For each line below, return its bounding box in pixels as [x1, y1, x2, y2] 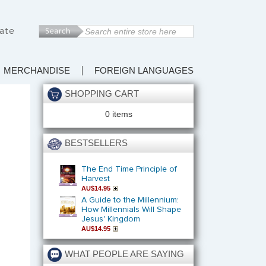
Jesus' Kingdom [81, 215, 140, 224]
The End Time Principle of [81, 165, 177, 174]
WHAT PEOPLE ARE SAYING [65, 249, 184, 259]
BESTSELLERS [65, 138, 128, 148]
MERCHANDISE [4, 66, 70, 75]
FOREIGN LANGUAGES [94, 66, 194, 75]
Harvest [81, 175, 110, 183]
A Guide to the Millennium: [81, 196, 179, 205]
